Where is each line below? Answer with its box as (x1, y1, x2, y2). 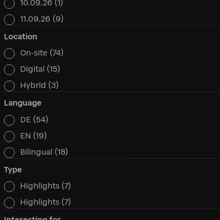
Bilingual (20, 147, 55, 157)
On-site (20, 48, 50, 58)
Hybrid (20, 81, 49, 90)
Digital (20, 64, 47, 74)
